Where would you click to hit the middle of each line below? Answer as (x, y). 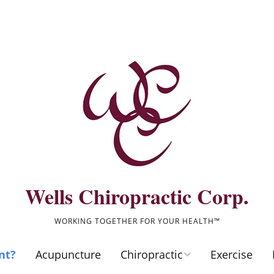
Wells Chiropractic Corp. (137, 196)
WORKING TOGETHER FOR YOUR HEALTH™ (137, 221)
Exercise (231, 254)
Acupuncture (68, 254)
